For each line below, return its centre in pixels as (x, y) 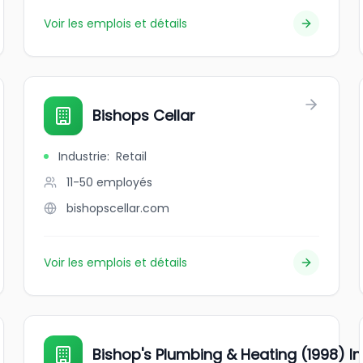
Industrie (83, 156)
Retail (132, 156)
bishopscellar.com (118, 208)
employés (125, 182)
